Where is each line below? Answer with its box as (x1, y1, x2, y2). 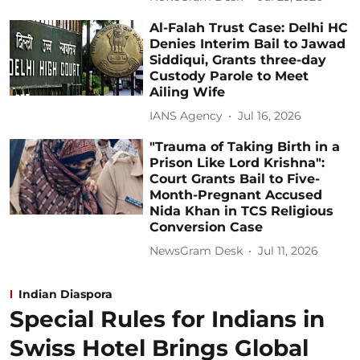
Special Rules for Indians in (10, 305, 325, 333)
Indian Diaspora (18, 286, 112, 301)
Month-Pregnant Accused (149, 186, 323, 202)
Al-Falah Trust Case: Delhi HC (149, 19, 349, 35)
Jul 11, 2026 (258, 243, 319, 259)
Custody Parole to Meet (149, 67, 309, 84)
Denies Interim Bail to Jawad (149, 35, 346, 51)
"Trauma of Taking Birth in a (149, 138, 341, 154)
